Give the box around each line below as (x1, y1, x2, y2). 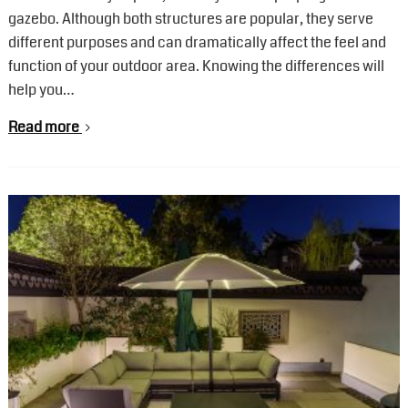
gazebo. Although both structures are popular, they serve (7, 8, 373, 30)
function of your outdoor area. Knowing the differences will (7, 56, 384, 77)
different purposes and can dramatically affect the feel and (7, 32, 386, 54)
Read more (7, 117, 79, 138)
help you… (7, 79, 75, 101)
